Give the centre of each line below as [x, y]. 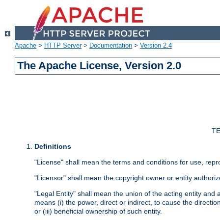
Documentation [111, 46]
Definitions [53, 147]
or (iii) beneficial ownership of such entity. [98, 211]
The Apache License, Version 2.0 [99, 66]
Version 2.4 [156, 46]
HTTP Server [63, 46]
